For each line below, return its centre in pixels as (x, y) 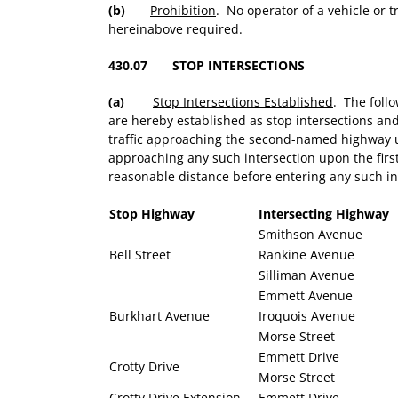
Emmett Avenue (306, 296)
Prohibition (183, 11)
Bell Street (140, 255)
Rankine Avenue (306, 255)
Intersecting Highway (324, 214)
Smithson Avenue (310, 235)
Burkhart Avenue (159, 316)
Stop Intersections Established (243, 102)
